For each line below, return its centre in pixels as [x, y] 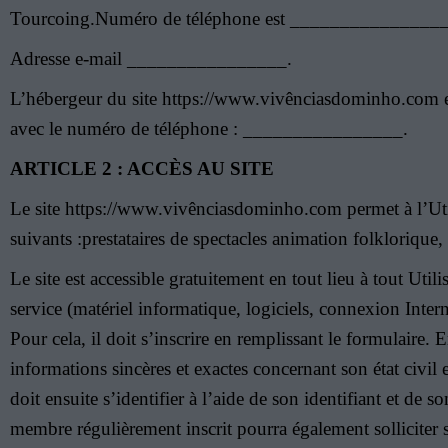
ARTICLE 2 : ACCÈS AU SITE [142, 168]
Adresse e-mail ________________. [151, 58]
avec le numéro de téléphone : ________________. [209, 128]
